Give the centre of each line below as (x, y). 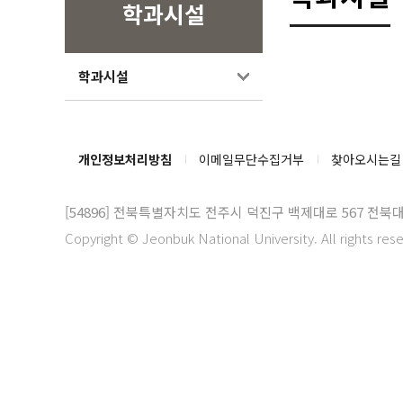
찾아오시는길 (366, 159)
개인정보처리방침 (125, 159)
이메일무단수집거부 (251, 159)
